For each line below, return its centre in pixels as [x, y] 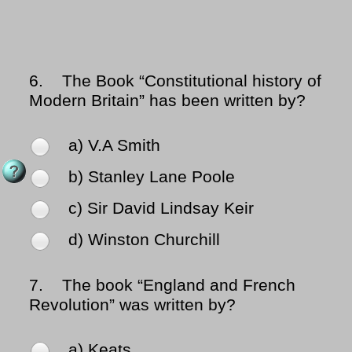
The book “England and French [172, 286]
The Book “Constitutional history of [185, 81]
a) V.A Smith [114, 146]
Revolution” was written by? [132, 305]
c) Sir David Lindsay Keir [161, 209]
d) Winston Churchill [144, 240]
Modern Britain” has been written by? [167, 101]
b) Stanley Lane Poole [152, 177]
